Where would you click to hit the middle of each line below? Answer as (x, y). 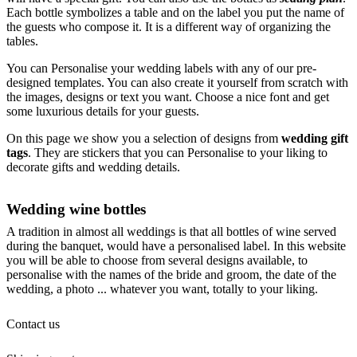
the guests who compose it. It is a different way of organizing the (169, 27)
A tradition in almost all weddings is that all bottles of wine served (171, 231)
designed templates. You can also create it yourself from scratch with (177, 82)
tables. (22, 41)
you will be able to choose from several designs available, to (157, 260)
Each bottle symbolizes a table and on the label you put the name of (175, 12)
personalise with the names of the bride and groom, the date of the (171, 275)
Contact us (33, 324)
